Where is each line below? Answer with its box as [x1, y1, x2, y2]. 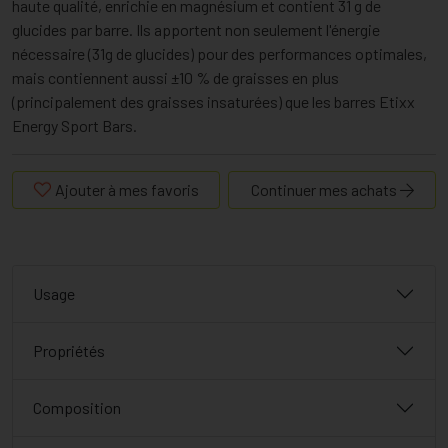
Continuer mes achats [250, 180, 400, 200]
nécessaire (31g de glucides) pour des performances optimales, [12, 44, 427, 64]
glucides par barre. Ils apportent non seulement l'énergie [12, 20, 380, 40]
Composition [33, 398, 121, 418]
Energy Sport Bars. [12, 116, 137, 136]
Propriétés [33, 341, 105, 361]
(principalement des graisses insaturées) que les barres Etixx [12, 92, 415, 112]
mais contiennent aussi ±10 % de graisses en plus [12, 68, 339, 88]
